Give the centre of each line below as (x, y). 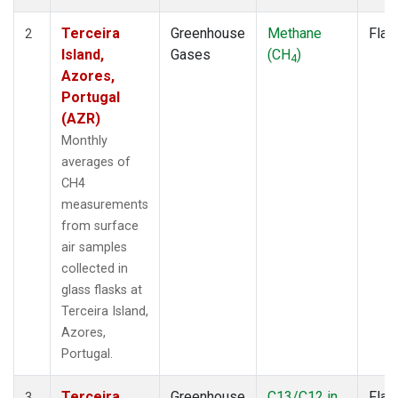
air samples (94, 247)
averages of (96, 162)
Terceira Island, (105, 311)
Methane (295, 33)
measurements (105, 204)
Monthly (84, 140)
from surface (100, 226)
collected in (95, 268)
